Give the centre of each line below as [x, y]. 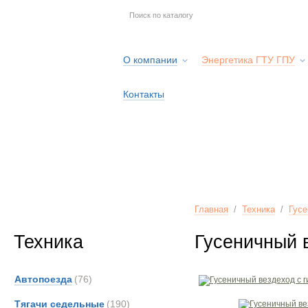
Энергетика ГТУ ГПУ [248, 60]
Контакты [144, 94]
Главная [211, 209]
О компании [150, 60]
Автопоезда [43, 279]
